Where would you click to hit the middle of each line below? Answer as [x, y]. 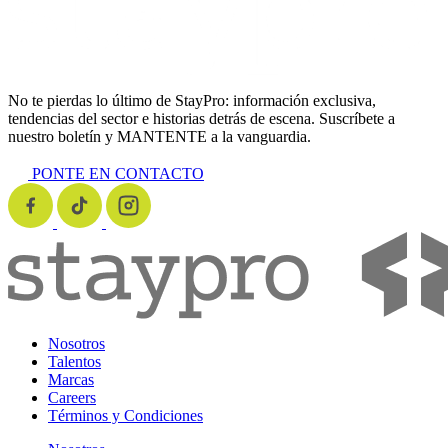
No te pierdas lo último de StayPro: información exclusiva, [192, 100]
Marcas [71, 379]
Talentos [74, 361]
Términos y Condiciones [125, 415]
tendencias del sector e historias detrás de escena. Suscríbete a [201, 118]
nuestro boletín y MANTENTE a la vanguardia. [159, 136]
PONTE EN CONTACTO [118, 173]
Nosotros [76, 343]
